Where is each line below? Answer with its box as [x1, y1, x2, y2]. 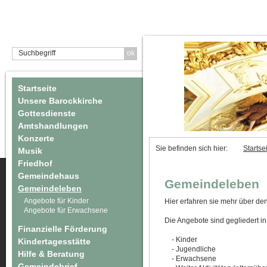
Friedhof [18, 159, 52, 168]
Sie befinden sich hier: [156, 144, 231, 153]
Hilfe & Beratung [18, 249, 85, 259]
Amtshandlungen [18, 121, 88, 131]
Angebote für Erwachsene [24, 206, 108, 215]
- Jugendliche [164, 245, 216, 253]
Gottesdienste [18, 108, 76, 118]
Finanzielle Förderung [18, 224, 107, 234]
